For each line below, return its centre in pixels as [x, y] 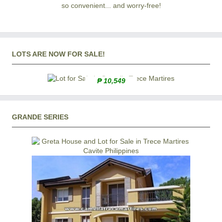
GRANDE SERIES [40, 117]
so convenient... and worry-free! [111, 5]
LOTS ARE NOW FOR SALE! [58, 54]
